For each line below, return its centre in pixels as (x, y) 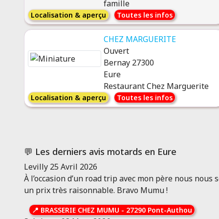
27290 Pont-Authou (159, 210)
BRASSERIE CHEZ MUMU (80, 210)
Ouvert (116, 51)
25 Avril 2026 (73, 167)
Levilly (36, 167)
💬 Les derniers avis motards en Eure (100, 152)
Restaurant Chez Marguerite (156, 86)
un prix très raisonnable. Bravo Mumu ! (96, 190)
